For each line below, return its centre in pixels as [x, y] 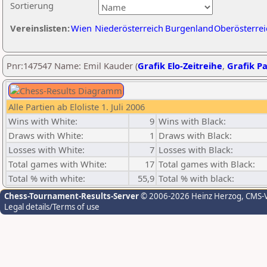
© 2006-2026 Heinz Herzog [190, 196]
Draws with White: [46, 135]
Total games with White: [58, 164]
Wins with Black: [192, 121]
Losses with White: [46, 150]
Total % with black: [196, 178]
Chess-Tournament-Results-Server [72, 196]
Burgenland [189, 28]
